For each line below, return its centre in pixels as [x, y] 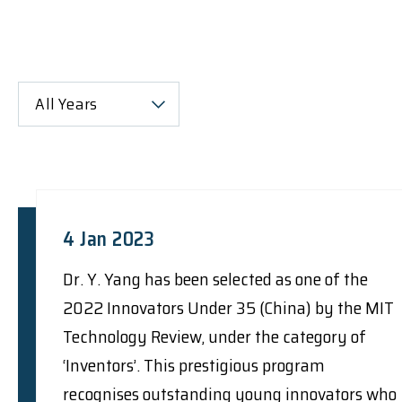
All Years [67, 104]
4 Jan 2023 [109, 239]
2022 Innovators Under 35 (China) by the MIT [228, 307]
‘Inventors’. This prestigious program [194, 365]
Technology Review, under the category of [214, 336]
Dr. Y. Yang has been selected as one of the [215, 279]
